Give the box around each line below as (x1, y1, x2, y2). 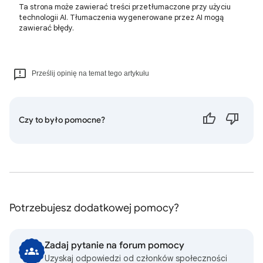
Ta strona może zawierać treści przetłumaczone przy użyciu (19, 2, 231, 12)
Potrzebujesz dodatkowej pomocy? (9, 201, 179, 214)
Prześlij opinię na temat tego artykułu (32, 69, 149, 77)
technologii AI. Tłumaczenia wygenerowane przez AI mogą (19, 12, 224, 22)
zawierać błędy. (19, 23, 74, 33)
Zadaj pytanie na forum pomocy (45, 240, 184, 251)
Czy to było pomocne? (19, 115, 105, 125)
